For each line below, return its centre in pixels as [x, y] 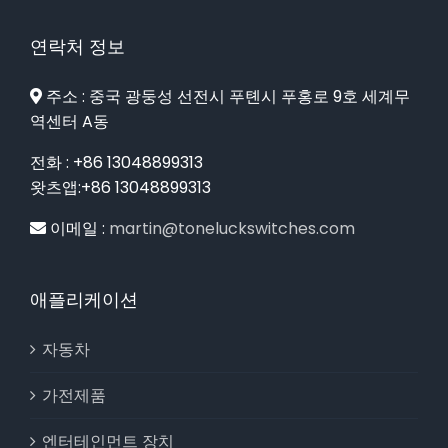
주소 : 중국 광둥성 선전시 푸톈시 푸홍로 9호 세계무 [226, 96]
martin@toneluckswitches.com [232, 228]
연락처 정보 [77, 46]
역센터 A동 [69, 121]
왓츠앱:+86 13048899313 [120, 187]
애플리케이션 [84, 299]
